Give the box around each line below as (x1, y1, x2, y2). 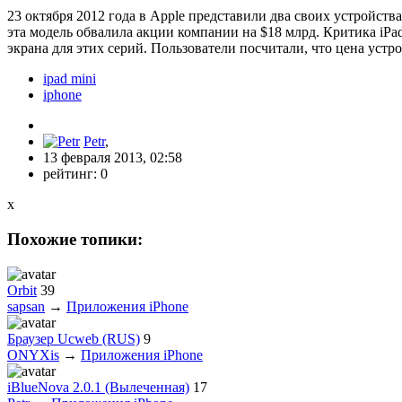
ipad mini (43, 71, 96, 87)
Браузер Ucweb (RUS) (7, 330, 140, 346)
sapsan (7, 298, 45, 314)
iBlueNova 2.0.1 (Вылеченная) (7, 379, 189, 395)
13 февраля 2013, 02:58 (43, 150, 182, 166)
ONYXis (7, 346, 59, 363)
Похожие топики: (7, 230, 143, 249)
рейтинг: (43, 166, 100, 182)
